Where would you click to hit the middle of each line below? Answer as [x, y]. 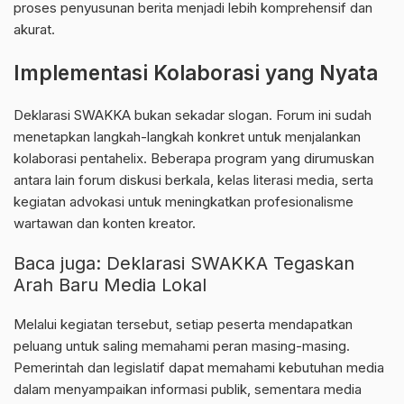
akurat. [34, 30]
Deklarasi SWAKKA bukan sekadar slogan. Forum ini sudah [193, 115]
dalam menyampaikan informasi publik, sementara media [188, 390]
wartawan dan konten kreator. [105, 224]
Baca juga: [60, 264]
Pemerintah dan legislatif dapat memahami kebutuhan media [199, 368]
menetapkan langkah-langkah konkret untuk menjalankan [187, 137]
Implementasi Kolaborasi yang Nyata [196, 73]
